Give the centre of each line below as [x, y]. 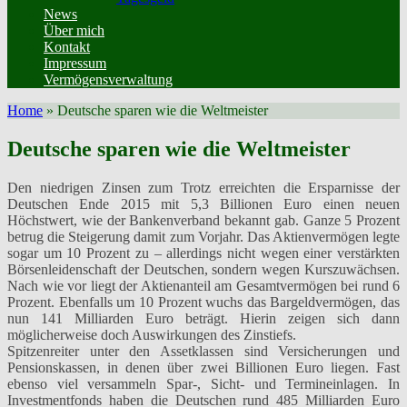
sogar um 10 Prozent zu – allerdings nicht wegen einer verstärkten [203, 253]
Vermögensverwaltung [108, 79]
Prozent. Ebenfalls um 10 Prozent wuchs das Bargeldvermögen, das [203, 302]
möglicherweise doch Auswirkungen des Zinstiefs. [152, 334]
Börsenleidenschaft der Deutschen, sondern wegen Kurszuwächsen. [203, 269]
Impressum [75, 63]
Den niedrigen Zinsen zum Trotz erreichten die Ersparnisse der [203, 187]
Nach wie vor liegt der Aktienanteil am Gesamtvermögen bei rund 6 [203, 285]
